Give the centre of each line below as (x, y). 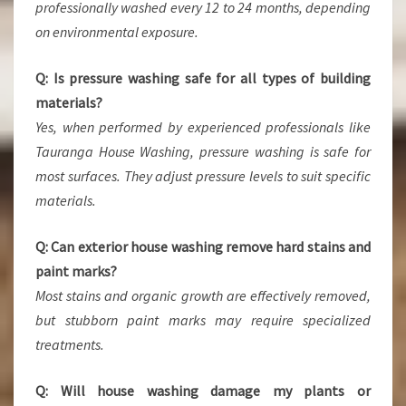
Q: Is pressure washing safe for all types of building (203, 78)
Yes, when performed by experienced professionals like (203, 127)
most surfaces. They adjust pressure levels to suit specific (203, 176)
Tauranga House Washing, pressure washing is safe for (203, 151)
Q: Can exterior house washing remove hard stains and (203, 246)
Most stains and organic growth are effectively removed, (203, 295)
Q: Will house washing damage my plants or (203, 391)
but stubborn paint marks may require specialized (203, 320)
